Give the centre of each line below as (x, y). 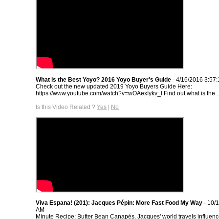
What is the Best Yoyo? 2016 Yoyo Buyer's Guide (103, 79)
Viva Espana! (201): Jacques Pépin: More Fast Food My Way (119, 203)
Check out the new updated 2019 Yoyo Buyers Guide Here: (114, 86)
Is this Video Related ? (66, 107)
